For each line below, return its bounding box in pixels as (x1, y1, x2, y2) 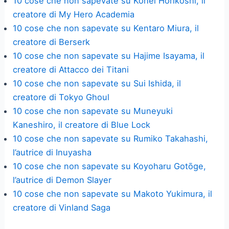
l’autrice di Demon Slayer (13, 175, 112, 185)
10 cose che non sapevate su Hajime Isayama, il (13, 51, 205, 61)
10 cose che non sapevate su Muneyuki (13, 106, 173, 116)
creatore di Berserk (13, 37, 90, 47)
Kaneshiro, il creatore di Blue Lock (13, 120, 151, 130)
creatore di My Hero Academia (13, 9, 135, 19)
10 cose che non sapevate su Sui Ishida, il (13, 78, 181, 88)
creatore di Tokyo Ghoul (13, 92, 110, 102)
